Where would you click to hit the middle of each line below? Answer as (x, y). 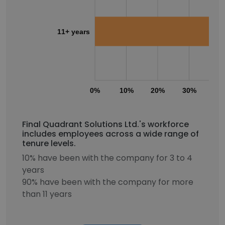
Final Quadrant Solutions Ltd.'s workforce (105, 124)
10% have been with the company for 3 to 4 (107, 158)
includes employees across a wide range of (110, 134)
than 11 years (47, 194)
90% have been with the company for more (108, 182)
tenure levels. (49, 143)
